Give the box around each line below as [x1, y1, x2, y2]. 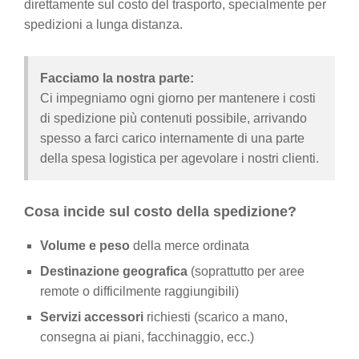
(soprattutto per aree [188, 264, 305, 279]
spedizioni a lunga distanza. [24, 18, 183, 32]
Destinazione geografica [40, 264, 188, 279]
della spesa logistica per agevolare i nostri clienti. [40, 151, 319, 166]
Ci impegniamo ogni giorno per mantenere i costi [40, 91, 316, 106]
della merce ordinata [130, 239, 249, 253]
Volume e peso [40, 239, 130, 253]
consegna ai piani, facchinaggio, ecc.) [40, 330, 254, 345]
